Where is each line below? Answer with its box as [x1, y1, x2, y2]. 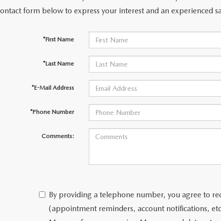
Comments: [41, 133, 74, 140]
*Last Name [42, 60, 74, 67]
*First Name [42, 36, 74, 43]
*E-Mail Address [31, 84, 74, 91]
